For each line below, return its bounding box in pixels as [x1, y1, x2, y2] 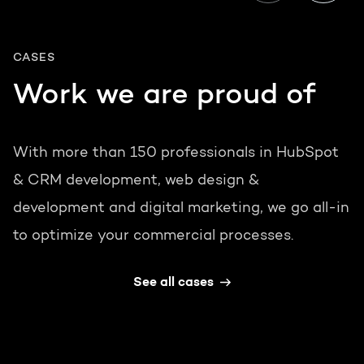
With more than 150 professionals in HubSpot [13, 146, 339, 162]
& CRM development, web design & [13, 174, 259, 189]
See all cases [132, 276, 214, 290]
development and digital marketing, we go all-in [13, 201, 349, 217]
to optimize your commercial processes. [13, 229, 293, 245]
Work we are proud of [13, 81, 315, 111]
